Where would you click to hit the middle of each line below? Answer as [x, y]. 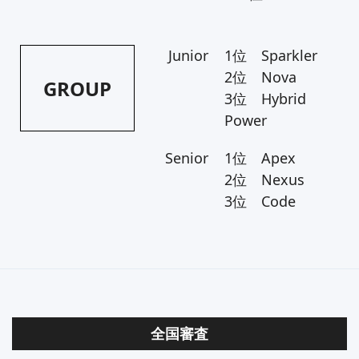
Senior [186, 158]
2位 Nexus [264, 179]
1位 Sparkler [270, 55]
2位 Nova [260, 77]
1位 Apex [260, 158]
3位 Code [260, 201]
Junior [188, 55]
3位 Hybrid [265, 99]
